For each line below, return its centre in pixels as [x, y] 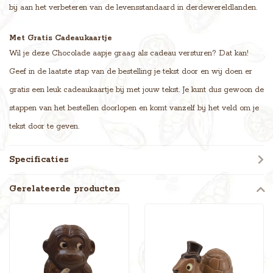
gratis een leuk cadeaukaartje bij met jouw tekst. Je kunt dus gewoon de [136, 90]
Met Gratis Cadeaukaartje [61, 38]
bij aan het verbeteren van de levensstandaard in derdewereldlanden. [133, 7]
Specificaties [39, 159]
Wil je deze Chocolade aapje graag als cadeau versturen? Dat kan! [129, 53]
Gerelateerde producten [65, 189]
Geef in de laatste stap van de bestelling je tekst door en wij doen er [131, 71]
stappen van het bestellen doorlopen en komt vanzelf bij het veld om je [134, 108]
